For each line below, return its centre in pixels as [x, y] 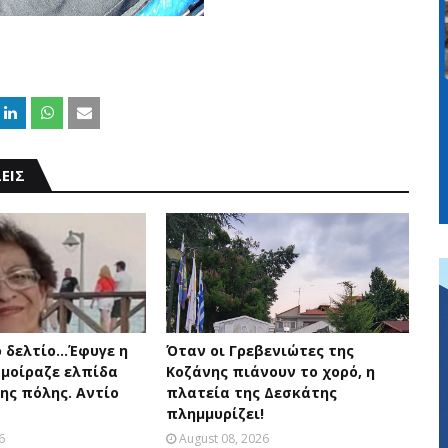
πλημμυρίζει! [214, 413]
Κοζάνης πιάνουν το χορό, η [270, 371]
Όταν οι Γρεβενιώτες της [259, 350]
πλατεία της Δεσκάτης [251, 392]
